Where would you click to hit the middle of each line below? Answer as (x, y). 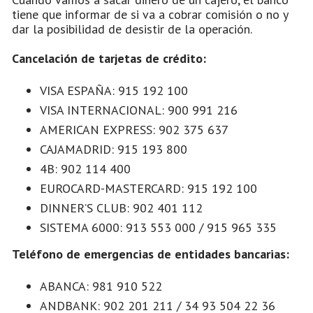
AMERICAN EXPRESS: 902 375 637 (134, 129)
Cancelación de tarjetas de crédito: (109, 58)
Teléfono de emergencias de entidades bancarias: (151, 254)
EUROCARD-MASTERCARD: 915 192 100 (148, 188)
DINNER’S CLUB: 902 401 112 (121, 208)
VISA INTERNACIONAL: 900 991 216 (139, 110)
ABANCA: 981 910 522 (101, 286)
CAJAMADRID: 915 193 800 (114, 149)
